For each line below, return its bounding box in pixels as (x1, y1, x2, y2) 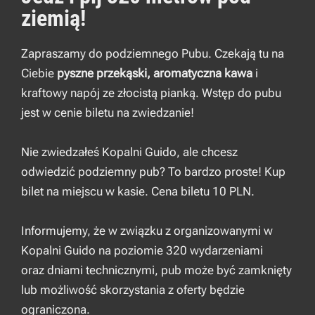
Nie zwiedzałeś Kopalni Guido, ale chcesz (21, 144, 238, 159)
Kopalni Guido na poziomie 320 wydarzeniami (21, 243, 263, 257)
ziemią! (21, 4, 86, 32)
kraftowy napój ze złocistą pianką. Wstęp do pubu (21, 85, 281, 100)
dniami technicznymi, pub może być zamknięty (47, 262, 292, 277)
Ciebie (21, 65, 57, 80)
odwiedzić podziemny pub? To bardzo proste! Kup (21, 164, 285, 179)
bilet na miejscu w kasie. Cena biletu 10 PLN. (21, 184, 255, 198)
